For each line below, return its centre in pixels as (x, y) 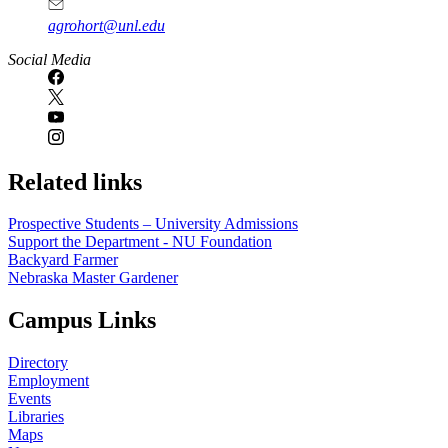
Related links (75, 181)
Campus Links (82, 320)
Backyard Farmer (63, 260)
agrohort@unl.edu (106, 25)
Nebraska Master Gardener (93, 278)
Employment (48, 381)
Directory (38, 363)
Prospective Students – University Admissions (153, 224)
